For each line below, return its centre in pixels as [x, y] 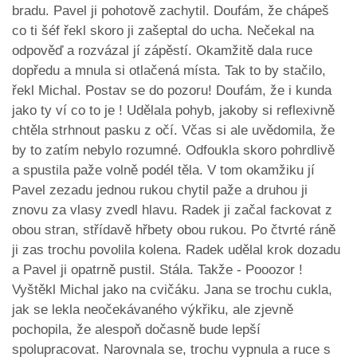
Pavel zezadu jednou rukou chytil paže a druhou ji [160, 190]
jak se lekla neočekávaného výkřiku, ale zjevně [153, 310]
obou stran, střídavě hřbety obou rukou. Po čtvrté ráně [174, 230]
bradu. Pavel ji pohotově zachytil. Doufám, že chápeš [171, 11]
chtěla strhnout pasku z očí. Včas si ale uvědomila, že [173, 131]
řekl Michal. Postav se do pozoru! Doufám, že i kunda [172, 91]
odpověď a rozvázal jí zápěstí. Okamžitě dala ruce [162, 51]
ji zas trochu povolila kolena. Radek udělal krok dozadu [176, 250]
